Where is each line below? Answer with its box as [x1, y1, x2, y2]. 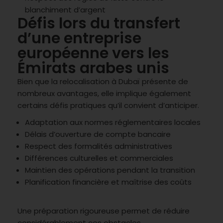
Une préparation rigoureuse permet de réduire [17, 205, 190, 216]
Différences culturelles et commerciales [25, 152, 173, 163]
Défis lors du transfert [17, 12, 180, 34]
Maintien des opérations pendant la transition [25, 164, 195, 175]
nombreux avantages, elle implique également [17, 88, 191, 99]
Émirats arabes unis [17, 57, 169, 79]
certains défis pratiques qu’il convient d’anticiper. [17, 100, 199, 111]
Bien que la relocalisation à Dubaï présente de [17, 76, 188, 87]
